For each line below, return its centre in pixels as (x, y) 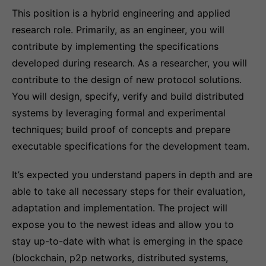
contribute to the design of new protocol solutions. (127, 80)
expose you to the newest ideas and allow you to (123, 224)
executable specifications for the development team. (131, 146)
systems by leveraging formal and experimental (119, 113)
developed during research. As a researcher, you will (129, 63)
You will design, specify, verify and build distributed (128, 96)
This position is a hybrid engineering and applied (121, 13)
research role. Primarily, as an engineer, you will (118, 30)
